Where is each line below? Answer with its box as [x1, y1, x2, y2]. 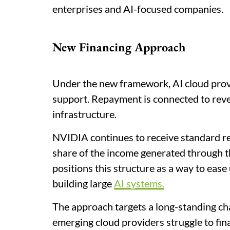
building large [52, 177, 114, 189]
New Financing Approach [52, 39, 185, 55]
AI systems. [114, 177, 164, 189]
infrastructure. [52, 108, 117, 120]
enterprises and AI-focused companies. [52, 3, 223, 15]
